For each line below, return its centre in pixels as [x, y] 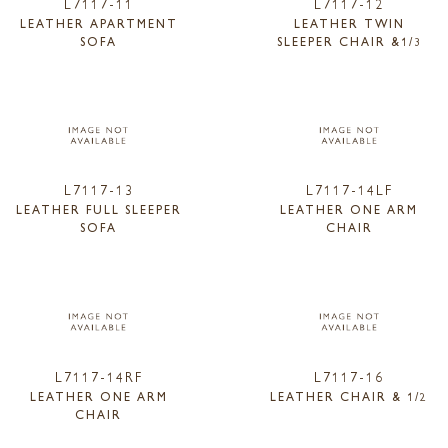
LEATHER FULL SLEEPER [98, 209]
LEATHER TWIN [349, 22]
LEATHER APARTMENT [98, 22]
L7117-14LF [349, 189]
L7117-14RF [98, 375]
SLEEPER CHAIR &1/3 [349, 40]
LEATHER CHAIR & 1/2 [349, 395]
